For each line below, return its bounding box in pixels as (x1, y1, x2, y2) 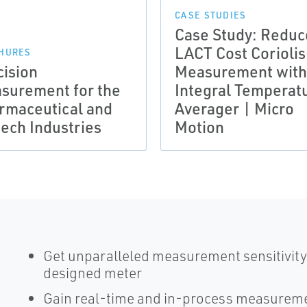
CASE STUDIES (175, 10, 247, 21)
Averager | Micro (175, 98, 294, 119)
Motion (175, 116, 224, 137)
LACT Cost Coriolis (175, 42, 306, 63)
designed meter (42, 264, 142, 282)
